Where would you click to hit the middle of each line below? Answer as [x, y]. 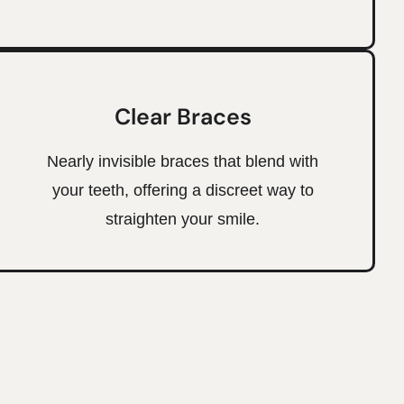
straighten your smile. [183, 219]
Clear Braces [183, 116]
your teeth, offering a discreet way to [183, 190]
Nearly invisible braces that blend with [183, 161]
